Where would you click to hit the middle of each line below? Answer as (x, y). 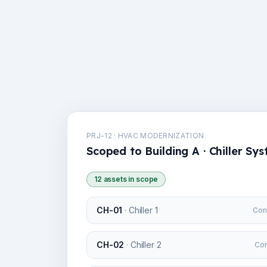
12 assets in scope (126, 179)
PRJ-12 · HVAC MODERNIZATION (145, 136)
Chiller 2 (146, 245)
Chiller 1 (143, 210)
